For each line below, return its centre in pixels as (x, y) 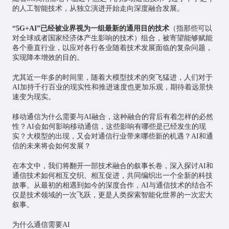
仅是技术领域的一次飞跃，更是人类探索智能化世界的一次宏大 (112, 195)
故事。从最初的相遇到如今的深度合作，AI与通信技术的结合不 (112, 186)
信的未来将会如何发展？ (51, 146)
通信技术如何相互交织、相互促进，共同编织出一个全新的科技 (112, 176)
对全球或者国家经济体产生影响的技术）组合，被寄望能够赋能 (112, 38)
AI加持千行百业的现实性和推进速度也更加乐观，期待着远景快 (112, 87)
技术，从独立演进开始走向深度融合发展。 (116, 9)
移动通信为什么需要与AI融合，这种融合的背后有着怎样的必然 (112, 117)
